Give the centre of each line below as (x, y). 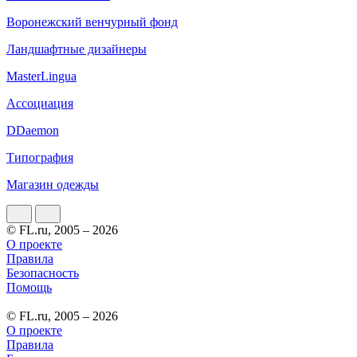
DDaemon (33, 130)
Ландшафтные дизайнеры (76, 49)
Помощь (29, 287)
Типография (40, 157)
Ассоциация (40, 103)
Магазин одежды (53, 184)
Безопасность (43, 273)
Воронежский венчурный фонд (92, 22)
